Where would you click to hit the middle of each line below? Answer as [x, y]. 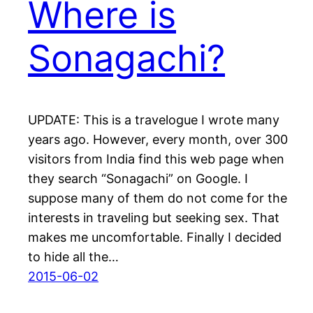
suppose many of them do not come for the [158, 198]
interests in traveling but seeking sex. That [154, 218]
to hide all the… [73, 257]
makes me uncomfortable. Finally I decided [155, 238]
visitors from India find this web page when [156, 159]
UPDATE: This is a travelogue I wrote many [154, 120]
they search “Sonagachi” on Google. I [138, 179]
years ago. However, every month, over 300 [158, 140]
